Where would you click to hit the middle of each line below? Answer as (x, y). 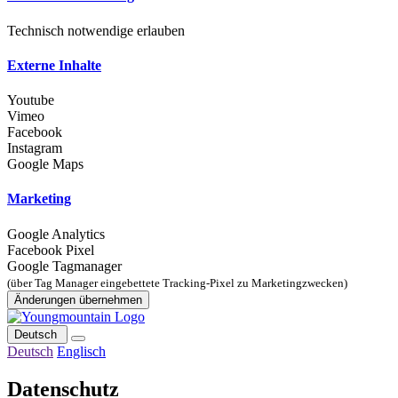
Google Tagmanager (64, 266)
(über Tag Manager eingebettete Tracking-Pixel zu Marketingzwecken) (177, 283)
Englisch (81, 351)
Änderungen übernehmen (78, 299)
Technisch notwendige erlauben (96, 30)
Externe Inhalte (54, 65)
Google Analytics (56, 234)
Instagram (35, 148)
